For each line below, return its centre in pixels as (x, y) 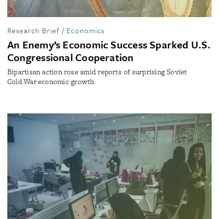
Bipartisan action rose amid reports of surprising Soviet (97, 72)
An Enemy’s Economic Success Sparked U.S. (109, 44)
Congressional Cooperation (71, 57)
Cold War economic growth (51, 81)
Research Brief (33, 30)
